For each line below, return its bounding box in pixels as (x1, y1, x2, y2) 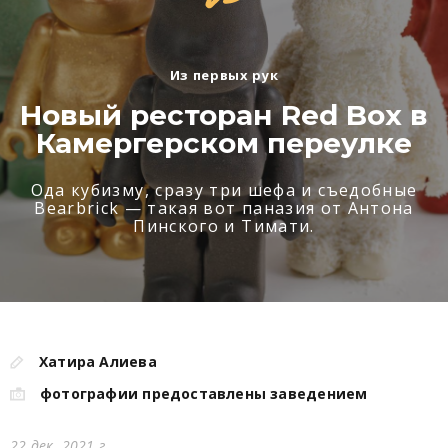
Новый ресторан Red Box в (20, 97, 428, 132)
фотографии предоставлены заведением (40, 384, 368, 403)
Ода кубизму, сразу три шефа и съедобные (30, 178, 418, 201)
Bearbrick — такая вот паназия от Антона (34, 196, 414, 219)
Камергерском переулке (36, 125, 412, 160)
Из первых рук (169, 65, 279, 84)
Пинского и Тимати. (133, 214, 315, 237)
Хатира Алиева (39, 352, 157, 371)
